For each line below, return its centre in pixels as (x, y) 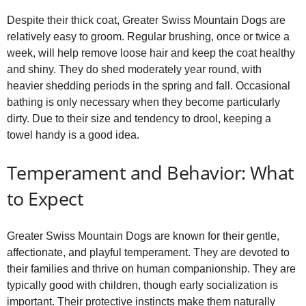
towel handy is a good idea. (73, 135)
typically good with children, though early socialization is (142, 286)
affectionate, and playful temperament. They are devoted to (148, 253)
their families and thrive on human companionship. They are (151, 269)
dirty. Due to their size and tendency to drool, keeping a (139, 119)
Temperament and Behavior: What (151, 173)
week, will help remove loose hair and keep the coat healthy (151, 53)
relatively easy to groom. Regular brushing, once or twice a (148, 37)
